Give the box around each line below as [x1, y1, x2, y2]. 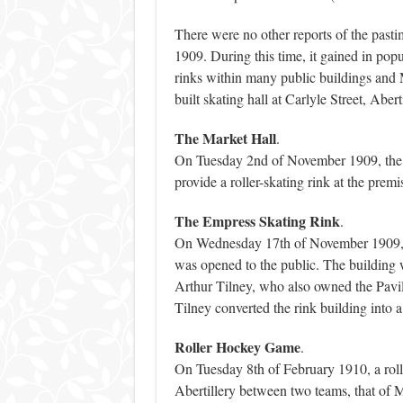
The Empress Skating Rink [174, 210, 340, 232]
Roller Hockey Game [174, 336, 300, 358]
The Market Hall [174, 128, 276, 149]
